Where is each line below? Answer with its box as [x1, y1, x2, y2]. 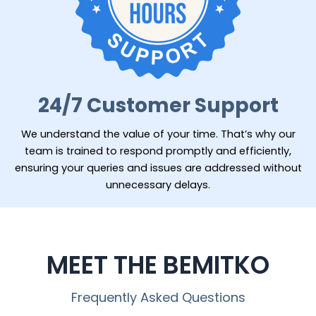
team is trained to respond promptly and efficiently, [25, 144, 291, 158]
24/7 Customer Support [37, 92, 279, 119]
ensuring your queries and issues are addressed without [14, 161, 302, 175]
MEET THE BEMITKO [47, 248, 269, 282]
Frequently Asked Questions [71, 288, 245, 306]
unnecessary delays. [106, 178, 210, 192]
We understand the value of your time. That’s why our [20, 127, 296, 141]
